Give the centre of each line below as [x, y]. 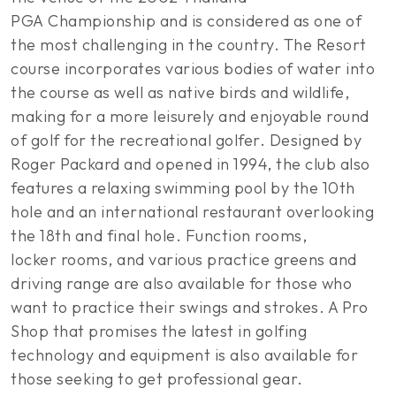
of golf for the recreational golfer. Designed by [186, 140]
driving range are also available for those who [181, 283]
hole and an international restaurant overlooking [192, 212]
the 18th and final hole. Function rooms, [159, 236]
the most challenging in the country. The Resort [189, 45]
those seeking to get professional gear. [161, 379]
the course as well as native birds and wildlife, [180, 92]
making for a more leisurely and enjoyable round [190, 116]
